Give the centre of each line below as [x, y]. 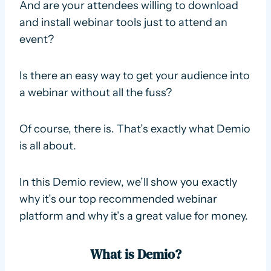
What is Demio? [135, 254]
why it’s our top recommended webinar [118, 199]
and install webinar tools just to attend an [123, 22]
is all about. [48, 145]
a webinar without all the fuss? [96, 92]
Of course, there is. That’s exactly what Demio [135, 129]
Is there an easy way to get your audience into [135, 75]
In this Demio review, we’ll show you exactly [128, 182]
